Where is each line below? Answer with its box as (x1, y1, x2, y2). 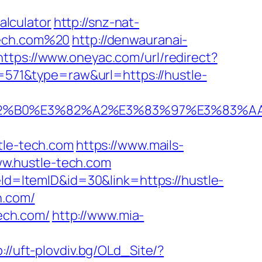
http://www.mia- (51, 206, 144, 224)
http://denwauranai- (72, 31, 188, 49)
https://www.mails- (75, 136, 184, 154)
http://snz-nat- (53, 13, 140, 31)
